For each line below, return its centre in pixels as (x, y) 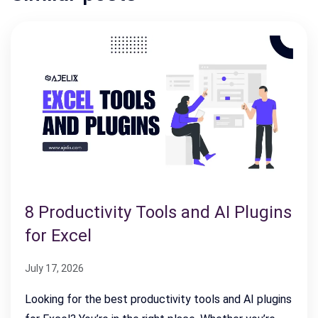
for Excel (58, 236)
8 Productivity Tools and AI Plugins (158, 212)
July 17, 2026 (54, 268)
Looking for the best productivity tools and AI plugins (158, 299)
